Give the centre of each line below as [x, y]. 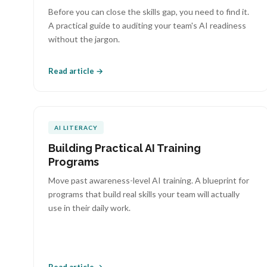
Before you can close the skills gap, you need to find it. [149, 12]
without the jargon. [84, 39]
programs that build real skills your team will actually [144, 194]
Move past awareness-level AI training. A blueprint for [149, 180]
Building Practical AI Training [125, 148]
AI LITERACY [76, 128]
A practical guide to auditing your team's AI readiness [147, 25]
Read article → [76, 71]
